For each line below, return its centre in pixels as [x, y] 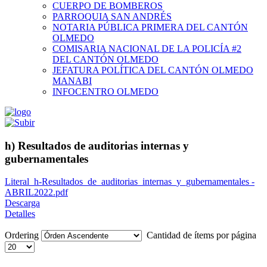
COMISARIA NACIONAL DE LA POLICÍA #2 [147, 49]
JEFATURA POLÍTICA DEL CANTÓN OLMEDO [153, 70]
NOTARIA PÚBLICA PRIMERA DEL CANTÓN [150, 27]
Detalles [20, 214]
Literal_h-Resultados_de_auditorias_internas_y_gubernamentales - [130, 182]
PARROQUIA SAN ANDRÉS [112, 16]
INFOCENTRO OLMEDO [105, 91]
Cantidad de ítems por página [200, 235]
